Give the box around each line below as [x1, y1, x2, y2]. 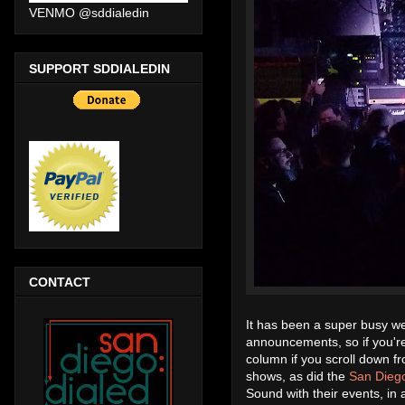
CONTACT [29, 274, 90, 289]
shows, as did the [246, 368, 349, 383]
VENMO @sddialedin [29, 5, 149, 21]
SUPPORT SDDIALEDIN [29, 61, 170, 76]
